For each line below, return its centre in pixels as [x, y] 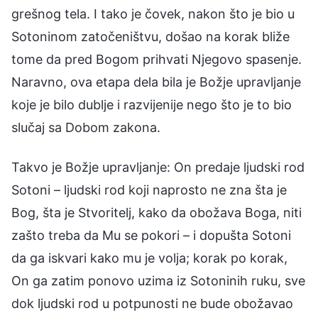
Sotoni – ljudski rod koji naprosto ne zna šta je [149, 190]
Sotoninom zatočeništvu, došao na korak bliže [150, 36]
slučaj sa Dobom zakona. [86, 127]
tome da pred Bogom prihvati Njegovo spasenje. [157, 59]
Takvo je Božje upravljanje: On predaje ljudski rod [158, 167]
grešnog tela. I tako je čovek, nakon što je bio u [153, 13]
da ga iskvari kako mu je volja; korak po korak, [149, 258]
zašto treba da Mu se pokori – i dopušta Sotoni [151, 235]
